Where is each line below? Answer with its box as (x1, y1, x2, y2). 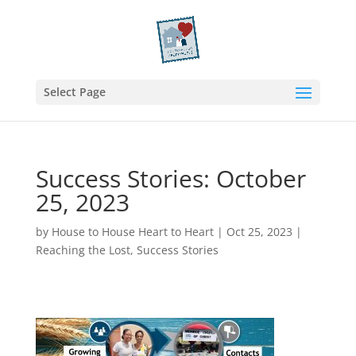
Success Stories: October (35, 162, 306, 195)
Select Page (43, 84, 106, 99)
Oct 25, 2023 (226, 224, 292, 239)
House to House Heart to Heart (51, 224, 214, 239)
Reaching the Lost (35, 242, 130, 257)
